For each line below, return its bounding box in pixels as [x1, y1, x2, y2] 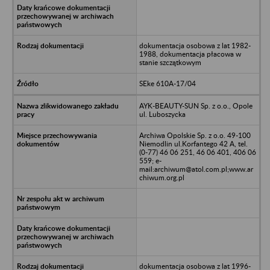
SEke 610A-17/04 [139, 78, 196, 88]
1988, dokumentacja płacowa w [139, 49, 241, 58]
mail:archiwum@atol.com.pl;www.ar [139, 164, 253, 174]
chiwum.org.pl [139, 172, 184, 182]
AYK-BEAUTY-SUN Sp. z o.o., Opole [139, 101, 253, 110]
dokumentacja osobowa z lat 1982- [139, 40, 251, 50]
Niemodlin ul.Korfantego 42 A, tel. [139, 139, 248, 148]
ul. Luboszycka [139, 109, 186, 119]
